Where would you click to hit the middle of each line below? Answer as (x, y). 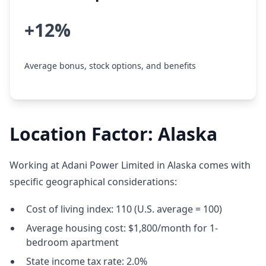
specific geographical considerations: (93, 182)
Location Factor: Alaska (113, 134)
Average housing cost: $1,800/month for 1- (122, 228)
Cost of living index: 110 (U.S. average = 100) (124, 209)
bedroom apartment (72, 242)
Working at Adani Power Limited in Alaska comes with (130, 165)
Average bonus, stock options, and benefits (110, 66)
